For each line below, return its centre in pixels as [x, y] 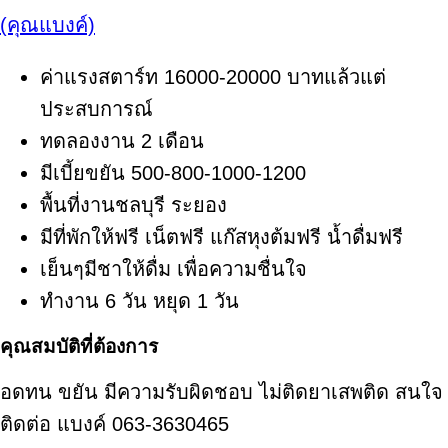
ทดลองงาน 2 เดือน [122, 140]
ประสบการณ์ [96, 108]
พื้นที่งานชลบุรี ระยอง [133, 204]
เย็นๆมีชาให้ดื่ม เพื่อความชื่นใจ [173, 268]
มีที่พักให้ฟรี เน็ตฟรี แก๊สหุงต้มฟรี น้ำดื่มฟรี [221, 236]
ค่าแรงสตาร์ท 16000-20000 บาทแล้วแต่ [213, 76]
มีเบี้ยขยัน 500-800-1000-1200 [173, 172]
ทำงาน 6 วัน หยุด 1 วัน [139, 300]
